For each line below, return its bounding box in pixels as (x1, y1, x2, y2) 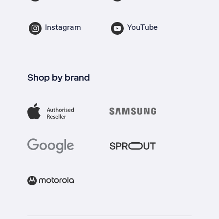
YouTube (127, 22, 158, 32)
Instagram (45, 22, 81, 32)
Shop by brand (27, 71, 90, 84)
